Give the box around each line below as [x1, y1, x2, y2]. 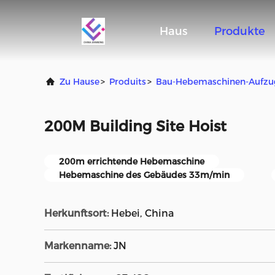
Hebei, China [111, 207, 174, 219]
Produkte [214, 25, 265, 39]
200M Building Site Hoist [44, 117, 227, 135]
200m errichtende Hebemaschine [59, 156, 204, 167]
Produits [109, 76, 146, 87]
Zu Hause [60, 76, 99, 87]
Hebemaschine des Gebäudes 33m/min [59, 169, 230, 180]
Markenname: [44, 240, 111, 252]
